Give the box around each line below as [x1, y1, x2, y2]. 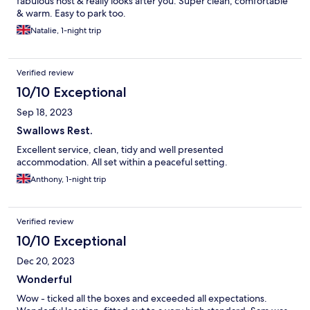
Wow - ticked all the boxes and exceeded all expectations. [17, 291, 267, 304]
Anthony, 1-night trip [30, 173, 107, 185]
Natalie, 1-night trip [30, 24, 102, 36]
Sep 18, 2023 [17, 105, 73, 118]
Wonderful [17, 272, 72, 286]
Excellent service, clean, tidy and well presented [17, 143, 224, 156]
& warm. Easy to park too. [17, 6, 126, 19]
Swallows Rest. [17, 123, 93, 137]
